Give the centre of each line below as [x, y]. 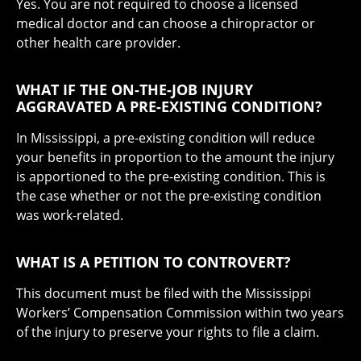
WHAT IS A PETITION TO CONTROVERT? [154, 262]
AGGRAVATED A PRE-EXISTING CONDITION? [169, 107]
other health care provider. [98, 43]
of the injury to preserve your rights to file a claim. [168, 332]
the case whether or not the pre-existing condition [169, 196]
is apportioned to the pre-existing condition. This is [171, 177]
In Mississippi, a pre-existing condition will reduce [166, 138]
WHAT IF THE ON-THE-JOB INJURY [135, 90]
